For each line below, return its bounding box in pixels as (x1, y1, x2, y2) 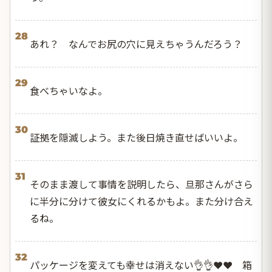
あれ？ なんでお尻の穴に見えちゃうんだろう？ (30, 36, 242, 52)
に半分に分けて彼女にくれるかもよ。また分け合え (30, 194, 253, 209)
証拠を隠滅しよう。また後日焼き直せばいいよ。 (30, 130, 243, 145)
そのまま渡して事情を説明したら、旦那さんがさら (30, 177, 253, 192)
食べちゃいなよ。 (30, 83, 107, 98)
